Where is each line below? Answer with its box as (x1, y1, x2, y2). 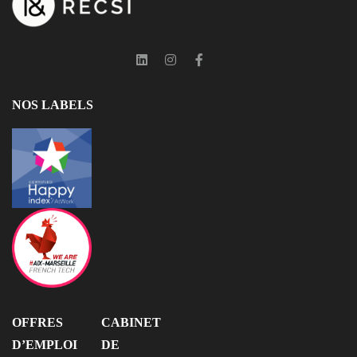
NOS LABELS (12, 97, 93, 112)
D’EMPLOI (12, 338, 77, 352)
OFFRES (12, 316, 63, 330)
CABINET (101, 316, 161, 330)
